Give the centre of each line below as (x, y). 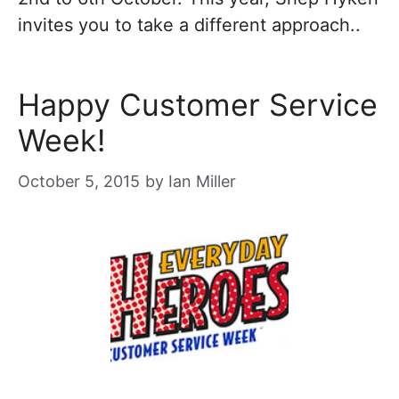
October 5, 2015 (79, 181)
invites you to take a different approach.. (189, 25)
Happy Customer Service (198, 105)
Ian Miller (202, 181)
